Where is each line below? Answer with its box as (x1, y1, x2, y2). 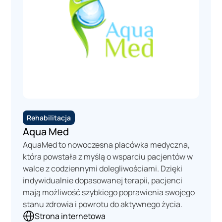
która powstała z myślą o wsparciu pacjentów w (23, 151, 193, 162)
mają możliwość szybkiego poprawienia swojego (23, 186, 195, 198)
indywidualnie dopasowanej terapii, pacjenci (23, 174, 183, 186)
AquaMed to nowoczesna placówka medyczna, (23, 139, 190, 150)
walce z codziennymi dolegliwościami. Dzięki (23, 163, 183, 174)
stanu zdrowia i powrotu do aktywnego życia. (23, 198, 183, 210)
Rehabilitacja (27, 112, 71, 122)
